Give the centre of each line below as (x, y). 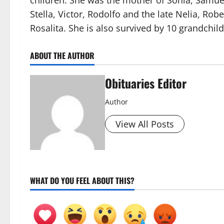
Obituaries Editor (146, 83)
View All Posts (145, 124)
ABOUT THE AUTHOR (62, 55)
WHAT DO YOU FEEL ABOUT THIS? (82, 180)
